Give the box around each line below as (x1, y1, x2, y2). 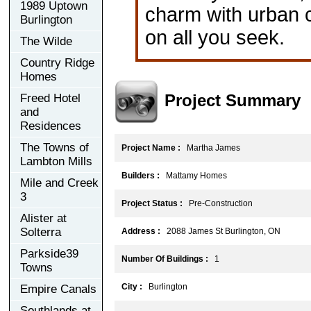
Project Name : (121, 142, 180, 153)
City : (121, 281, 142, 292)
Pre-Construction (182, 198, 253, 208)
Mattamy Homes (159, 170, 227, 180)
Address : (121, 226, 160, 236)
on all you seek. (145, 26, 285, 49)
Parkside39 (20, 246, 78, 260)
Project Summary (164, 90, 301, 110)
